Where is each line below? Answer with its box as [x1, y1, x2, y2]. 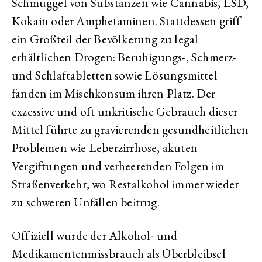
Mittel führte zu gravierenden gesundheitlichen [12, 122, 249, 137]
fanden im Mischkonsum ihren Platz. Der [12, 85, 216, 101]
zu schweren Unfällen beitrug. [12, 194, 160, 210]
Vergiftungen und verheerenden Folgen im [12, 158, 224, 174]
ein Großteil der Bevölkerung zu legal [12, 31, 199, 47]
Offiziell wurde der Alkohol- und [12, 227, 178, 243]
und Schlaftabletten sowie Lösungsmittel [12, 67, 218, 83]
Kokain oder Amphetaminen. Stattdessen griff [12, 13, 241, 29]
